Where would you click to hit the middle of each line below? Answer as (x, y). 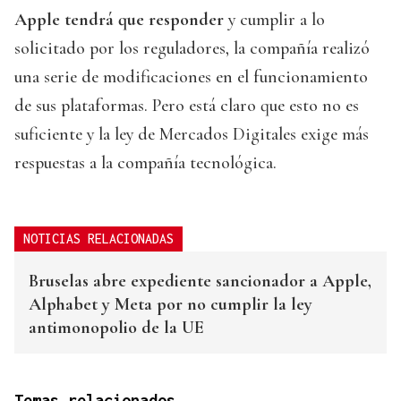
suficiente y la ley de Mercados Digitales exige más (192, 135)
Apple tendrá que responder (121, 20)
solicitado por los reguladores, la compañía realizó (192, 49)
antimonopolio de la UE (116, 328)
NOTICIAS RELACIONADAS (98, 239)
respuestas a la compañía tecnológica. (145, 163)
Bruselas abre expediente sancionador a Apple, (200, 282)
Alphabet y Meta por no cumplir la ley (171, 305)
